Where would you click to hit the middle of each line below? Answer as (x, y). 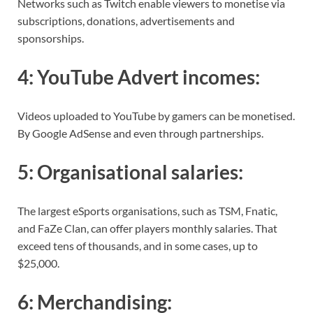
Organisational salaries (138, 172)
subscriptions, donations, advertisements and (126, 20)
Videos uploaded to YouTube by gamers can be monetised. (156, 115)
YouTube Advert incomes (146, 77)
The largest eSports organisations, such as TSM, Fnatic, (147, 211)
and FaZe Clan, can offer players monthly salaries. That (147, 228)
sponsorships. (51, 38)
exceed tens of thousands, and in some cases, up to (138, 246)
